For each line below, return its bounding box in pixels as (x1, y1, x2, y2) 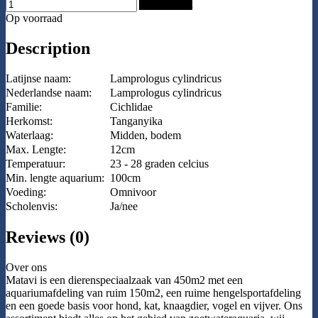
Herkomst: (6, 115, 53, 128)
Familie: (6, 101, 42, 114)
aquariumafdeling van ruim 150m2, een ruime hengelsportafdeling (6, 287, 301, 300)
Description (6, 38, 90, 57)
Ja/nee (110, 200, 138, 213)
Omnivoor (110, 186, 156, 199)
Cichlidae (110, 101, 153, 114)
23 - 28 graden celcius (110, 158, 209, 170)
